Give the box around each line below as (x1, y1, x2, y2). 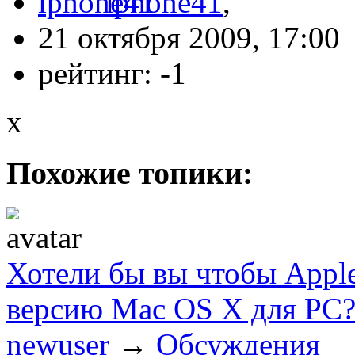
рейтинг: (38, 56, 160, 91)
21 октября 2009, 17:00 (38, 21, 340, 55)
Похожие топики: (6, 155, 253, 192)
